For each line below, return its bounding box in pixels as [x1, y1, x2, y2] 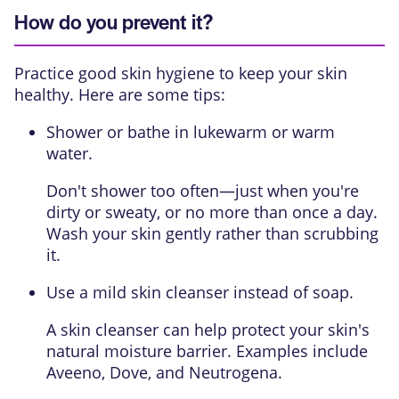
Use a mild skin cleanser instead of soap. [46, 281, 354, 303]
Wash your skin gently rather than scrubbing [46, 223, 379, 244]
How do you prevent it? [14, 7, 213, 36]
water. [46, 142, 93, 164]
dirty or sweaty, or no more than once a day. [46, 201, 378, 223]
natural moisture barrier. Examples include [46, 340, 368, 362]
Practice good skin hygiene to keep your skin [14, 62, 347, 84]
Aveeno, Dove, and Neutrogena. [46, 362, 282, 383]
